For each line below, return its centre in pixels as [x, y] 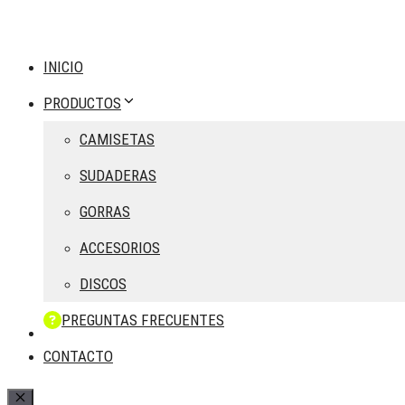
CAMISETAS [117, 139]
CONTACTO [78, 356]
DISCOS [103, 284]
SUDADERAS [118, 175]
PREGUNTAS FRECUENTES [143, 320]
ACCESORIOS [120, 248]
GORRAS [105, 212]
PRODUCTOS [82, 103]
